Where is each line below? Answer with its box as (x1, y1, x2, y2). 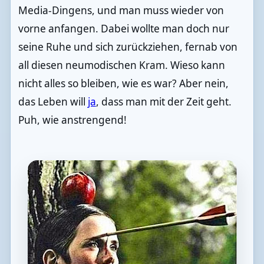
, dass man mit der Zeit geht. (95, 94, 232, 108)
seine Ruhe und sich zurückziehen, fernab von (18, 39, 237, 54)
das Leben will (18, 94, 88, 108)
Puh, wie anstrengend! (18, 113, 127, 127)
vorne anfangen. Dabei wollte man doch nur (18, 21, 229, 35)
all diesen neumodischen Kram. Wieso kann (18, 58, 225, 72)
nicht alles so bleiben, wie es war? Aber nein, (18, 76, 229, 90)
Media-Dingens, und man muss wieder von (18, 3, 224, 17)
